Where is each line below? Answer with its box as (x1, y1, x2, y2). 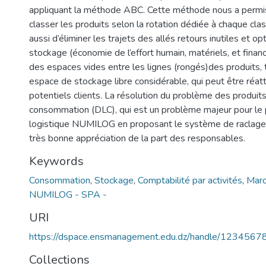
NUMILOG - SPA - (29, 188, 107, 201)
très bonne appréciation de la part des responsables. (29, 132, 245, 145)
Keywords (29, 153, 84, 169)
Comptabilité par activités (138, 174, 242, 187)
